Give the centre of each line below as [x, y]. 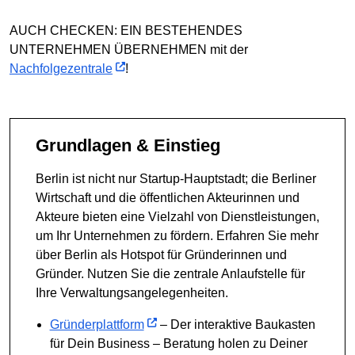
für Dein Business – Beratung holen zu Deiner [178, 343]
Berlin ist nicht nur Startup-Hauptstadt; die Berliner [176, 178]
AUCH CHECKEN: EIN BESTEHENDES [126, 31]
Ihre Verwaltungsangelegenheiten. [132, 292]
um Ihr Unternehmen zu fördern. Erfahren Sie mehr [177, 235]
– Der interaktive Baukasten [236, 324]
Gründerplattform [97, 324]
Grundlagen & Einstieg [135, 146]
